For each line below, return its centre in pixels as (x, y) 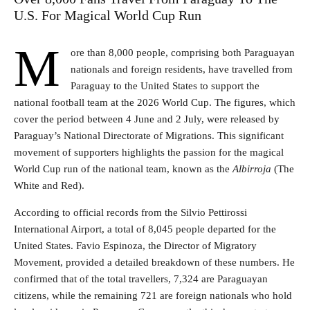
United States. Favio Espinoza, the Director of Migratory (135, 245)
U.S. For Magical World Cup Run (108, 15)
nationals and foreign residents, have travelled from (182, 69)
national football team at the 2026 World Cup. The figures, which (155, 102)
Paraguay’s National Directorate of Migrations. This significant (149, 135)
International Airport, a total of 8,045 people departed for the (145, 229)
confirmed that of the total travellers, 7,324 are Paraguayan (141, 279)
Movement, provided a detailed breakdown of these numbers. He (154, 262)
